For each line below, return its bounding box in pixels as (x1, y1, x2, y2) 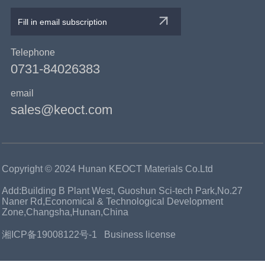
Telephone (10, 47, 55, 57)
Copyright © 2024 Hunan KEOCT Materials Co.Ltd (1, 163, 213, 174)
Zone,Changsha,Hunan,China (1, 206, 128, 217)
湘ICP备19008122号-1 (1, 229, 97, 240)
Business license (104, 229, 176, 240)
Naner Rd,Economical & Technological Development (1, 196, 223, 206)
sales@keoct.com (10, 102, 112, 117)
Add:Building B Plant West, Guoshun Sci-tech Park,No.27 (1, 185, 243, 196)
